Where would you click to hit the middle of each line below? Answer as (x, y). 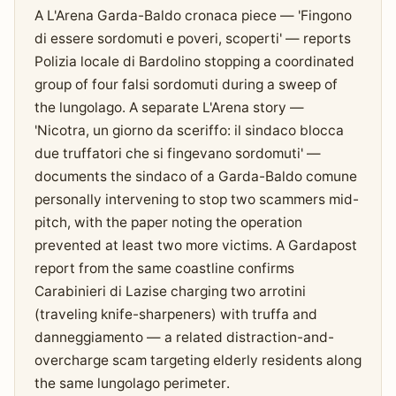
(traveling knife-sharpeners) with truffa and (175, 314)
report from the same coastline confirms (164, 268)
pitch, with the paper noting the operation (168, 222)
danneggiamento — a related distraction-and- (184, 337)
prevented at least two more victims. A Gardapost (195, 245)
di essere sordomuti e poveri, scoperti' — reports (192, 38)
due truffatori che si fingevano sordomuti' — (177, 153)
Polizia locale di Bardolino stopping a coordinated (194, 61)
